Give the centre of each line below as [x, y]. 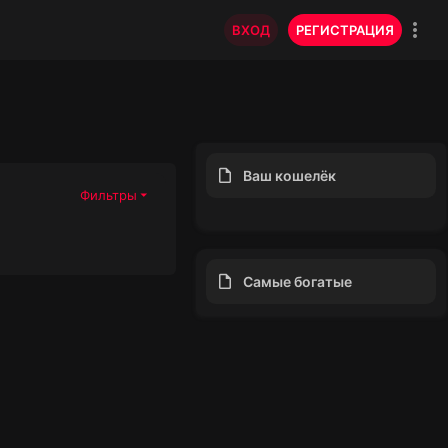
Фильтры [108, 194]
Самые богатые [297, 281]
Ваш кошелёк [289, 175]
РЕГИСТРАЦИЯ [345, 30]
